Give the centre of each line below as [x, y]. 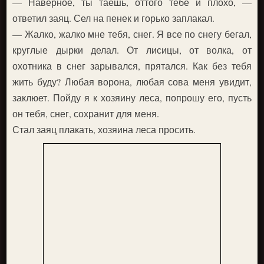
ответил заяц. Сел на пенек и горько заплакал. [114, 18]
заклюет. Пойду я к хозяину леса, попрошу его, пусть [132, 98]
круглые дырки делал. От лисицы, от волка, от [132, 50]
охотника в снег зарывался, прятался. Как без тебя [132, 66]
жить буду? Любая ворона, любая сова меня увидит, [132, 82]
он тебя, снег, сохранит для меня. [86, 113]
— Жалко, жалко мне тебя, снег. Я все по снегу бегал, [132, 34]
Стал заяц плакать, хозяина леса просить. [104, 129]
